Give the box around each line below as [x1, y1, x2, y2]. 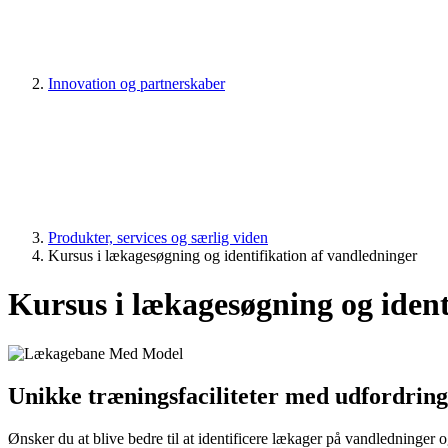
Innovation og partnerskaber [48, 75, 225, 92]
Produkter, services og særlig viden [48, 229, 268, 246]
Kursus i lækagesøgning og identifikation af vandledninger [48, 247, 417, 264]
